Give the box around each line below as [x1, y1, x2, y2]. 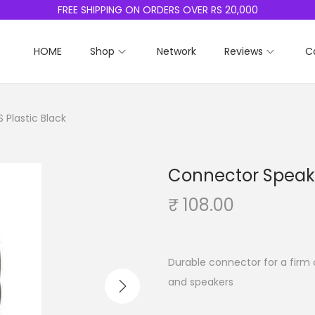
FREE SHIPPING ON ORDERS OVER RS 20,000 [57, 3, 258, 17]
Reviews [224, 44, 263, 58]
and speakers [168, 275, 233, 289]
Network [157, 44, 196, 58]
